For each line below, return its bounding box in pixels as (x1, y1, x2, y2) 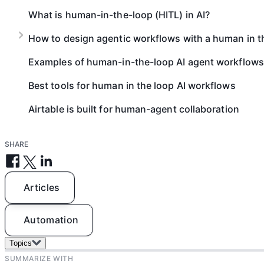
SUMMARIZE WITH (5, 254, 74, 263)
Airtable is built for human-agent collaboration (28, 103, 239, 115)
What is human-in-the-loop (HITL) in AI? (28, 9, 210, 21)
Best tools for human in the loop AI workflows (28, 80, 236, 91)
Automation (24, 214, 79, 226)
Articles (24, 181, 60, 193)
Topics (9, 239, 32, 247)
